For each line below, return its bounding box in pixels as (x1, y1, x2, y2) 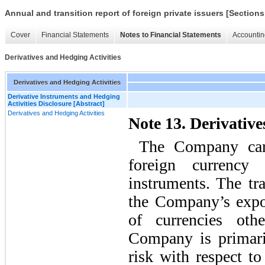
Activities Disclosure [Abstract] (8, 99, 105, 107)
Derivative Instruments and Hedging (8, 92, 120, 100)
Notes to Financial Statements (120, 31, 221, 40)
